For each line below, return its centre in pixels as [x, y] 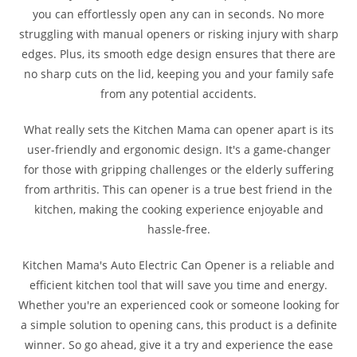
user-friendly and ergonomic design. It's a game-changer [178, 150]
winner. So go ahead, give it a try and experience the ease [178, 345]
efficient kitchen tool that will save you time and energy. [178, 285]
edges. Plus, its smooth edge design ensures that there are [178, 54]
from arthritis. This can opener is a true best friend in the [178, 190]
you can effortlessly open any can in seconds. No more [178, 14]
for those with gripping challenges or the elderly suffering [178, 170]
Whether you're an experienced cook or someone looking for [178, 305]
